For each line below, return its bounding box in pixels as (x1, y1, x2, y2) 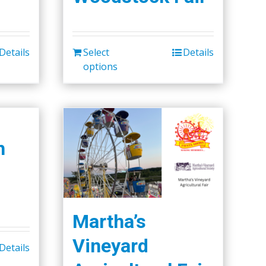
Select (83, 45, 109, 59)
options (83, 59, 118, 73)
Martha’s (72, 210, 146, 233)
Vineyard (72, 234, 148, 257)
